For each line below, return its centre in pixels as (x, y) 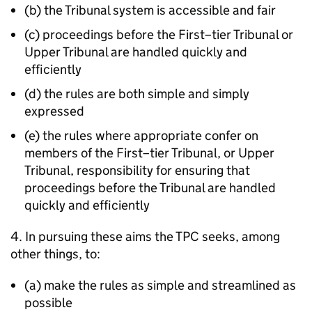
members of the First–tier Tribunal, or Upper (149, 153)
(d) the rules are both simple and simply (137, 94)
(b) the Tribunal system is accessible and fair (150, 10)
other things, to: (55, 254)
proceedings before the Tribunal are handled (150, 188)
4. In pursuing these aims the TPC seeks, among (145, 236)
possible (48, 303)
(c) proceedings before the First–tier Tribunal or (159, 34)
